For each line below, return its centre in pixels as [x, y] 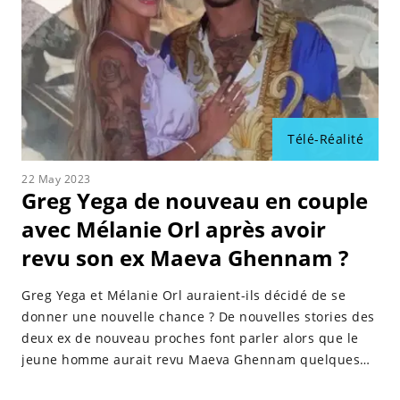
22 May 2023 [56, 179]
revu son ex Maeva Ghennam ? [185, 258]
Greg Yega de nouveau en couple [195, 200]
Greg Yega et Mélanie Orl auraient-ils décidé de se [183, 295]
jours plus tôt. [67, 381]
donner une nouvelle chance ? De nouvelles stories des [198, 317]
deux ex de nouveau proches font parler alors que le [190, 338]
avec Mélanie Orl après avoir [174, 229]
